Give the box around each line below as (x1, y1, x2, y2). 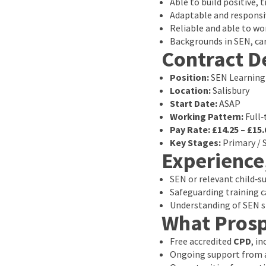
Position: (170, 71, 209, 83)
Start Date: (170, 97, 217, 109)
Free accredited (170, 235, 233, 247)
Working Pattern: (170, 110, 243, 122)
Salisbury (211, 84, 249, 96)
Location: (170, 84, 211, 96)
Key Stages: (170, 137, 221, 148)
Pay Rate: (170, 123, 210, 135)
